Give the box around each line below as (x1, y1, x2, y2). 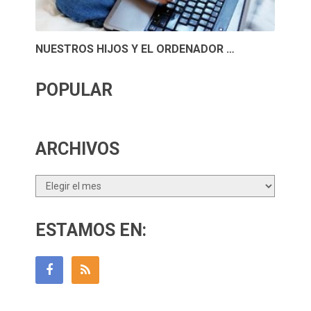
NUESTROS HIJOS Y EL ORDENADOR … (35, 42, 235, 56)
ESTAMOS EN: (35, 219, 147, 240)
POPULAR (35, 79, 113, 100)
